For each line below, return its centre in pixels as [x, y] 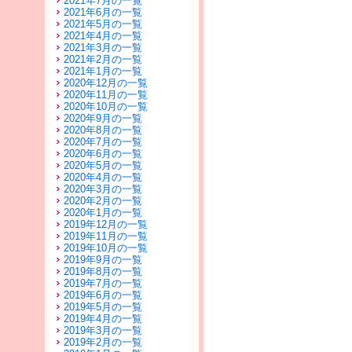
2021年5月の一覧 [103, 24]
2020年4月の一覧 [103, 177]
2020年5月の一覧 [103, 165]
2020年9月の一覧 [103, 118]
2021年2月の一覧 [103, 59]
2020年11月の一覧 [106, 95]
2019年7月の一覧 [103, 283]
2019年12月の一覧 [106, 224]
